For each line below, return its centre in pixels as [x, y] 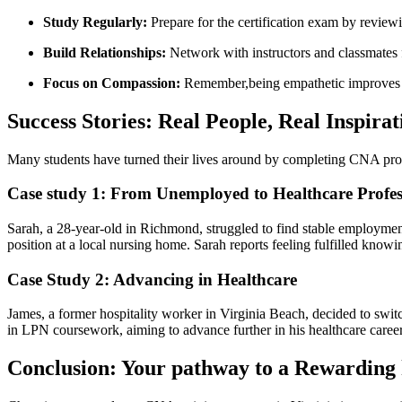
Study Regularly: [95, 22]
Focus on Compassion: [112, 83]
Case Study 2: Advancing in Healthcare [152, 279]
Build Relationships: [105, 52]
